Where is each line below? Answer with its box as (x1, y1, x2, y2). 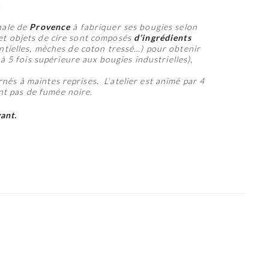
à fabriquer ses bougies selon (70, 22, 198, 32)
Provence (29, 22, 71, 32)
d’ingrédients (134, 32, 194, 43)
